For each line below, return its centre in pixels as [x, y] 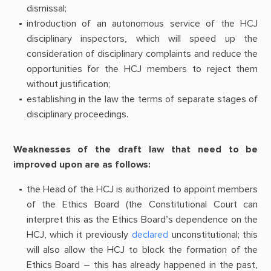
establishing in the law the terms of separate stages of [142, 100]
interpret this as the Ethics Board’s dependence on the [142, 219]
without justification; [68, 84]
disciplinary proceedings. [77, 115]
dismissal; [46, 9]
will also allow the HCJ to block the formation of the [142, 250]
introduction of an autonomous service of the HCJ [142, 24]
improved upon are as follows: [82, 164]
